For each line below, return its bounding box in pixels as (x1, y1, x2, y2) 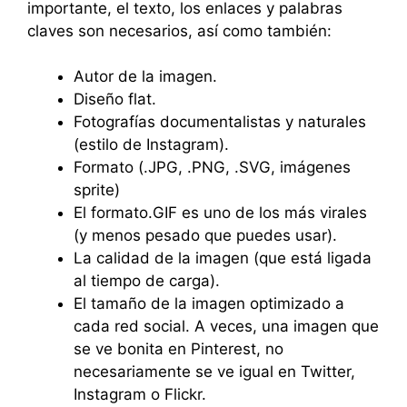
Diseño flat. (74, 90, 156, 108)
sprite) (74, 181, 120, 199)
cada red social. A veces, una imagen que (74, 317, 379, 335)
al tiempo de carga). (74, 272, 220, 290)
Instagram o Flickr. (74, 385, 206, 403)
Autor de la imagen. (74, 67, 217, 85)
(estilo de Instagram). (74, 135, 229, 154)
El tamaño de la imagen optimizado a (74, 294, 344, 313)
